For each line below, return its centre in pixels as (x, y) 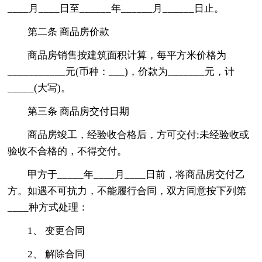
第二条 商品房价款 (69, 32)
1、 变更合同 (56, 230)
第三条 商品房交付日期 (79, 111)
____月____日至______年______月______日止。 (116, 8)
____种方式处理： (48, 207)
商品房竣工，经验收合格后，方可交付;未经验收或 (139, 135)
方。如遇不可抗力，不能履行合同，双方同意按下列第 (127, 191)
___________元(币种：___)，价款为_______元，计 (121, 71)
